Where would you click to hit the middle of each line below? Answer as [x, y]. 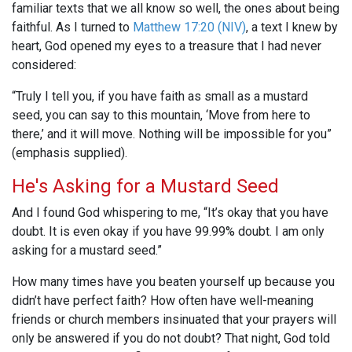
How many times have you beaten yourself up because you [173, 282]
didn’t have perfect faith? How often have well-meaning [163, 301]
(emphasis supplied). [70, 153]
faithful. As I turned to [72, 27]
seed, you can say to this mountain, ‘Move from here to [161, 115]
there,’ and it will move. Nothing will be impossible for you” [172, 134]
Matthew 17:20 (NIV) [189, 27]
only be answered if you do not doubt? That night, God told [171, 339]
